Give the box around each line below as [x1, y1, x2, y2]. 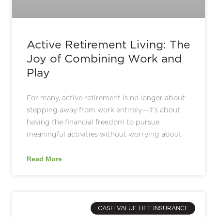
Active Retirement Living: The [27, 37, 190, 51]
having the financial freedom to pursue [27, 118, 159, 126]
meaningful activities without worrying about [27, 130, 182, 138]
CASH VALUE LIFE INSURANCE [97, 204, 188, 212]
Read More [27, 155, 62, 163]
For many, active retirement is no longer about [27, 93, 185, 102]
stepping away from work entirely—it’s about [27, 106, 180, 114]
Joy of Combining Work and [27, 51, 182, 65]
